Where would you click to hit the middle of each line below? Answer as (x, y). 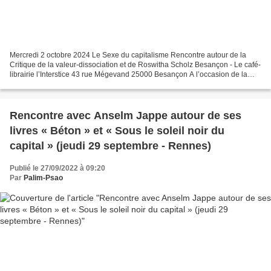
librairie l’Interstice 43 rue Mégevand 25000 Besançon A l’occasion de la (129, 75)
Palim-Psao (43, 178)
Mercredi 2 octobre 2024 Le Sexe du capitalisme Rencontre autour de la (128, 55)
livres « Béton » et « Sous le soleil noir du (117, 131)
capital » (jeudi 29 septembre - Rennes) (110, 146)
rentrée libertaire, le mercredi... (60, 84)
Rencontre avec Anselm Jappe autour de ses (126, 116)
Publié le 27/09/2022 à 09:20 (57, 168)
